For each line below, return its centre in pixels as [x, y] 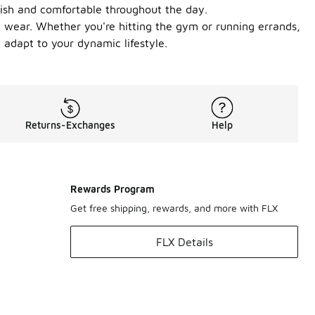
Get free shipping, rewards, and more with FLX [174, 208]
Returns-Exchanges [70, 125]
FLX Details [184, 242]
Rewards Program [112, 189]
